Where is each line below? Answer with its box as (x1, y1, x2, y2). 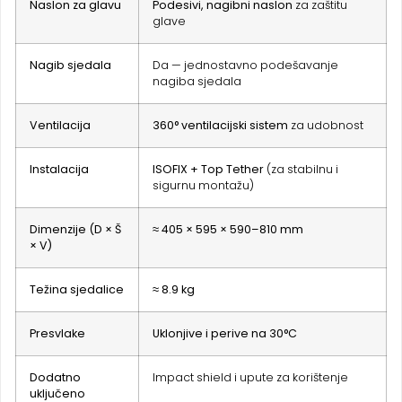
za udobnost (288, 118, 363, 134)
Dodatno (30, 370, 81, 386)
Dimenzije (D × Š (30, 222, 121, 238)
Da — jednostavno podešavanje (153, 57, 338, 74)
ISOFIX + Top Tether (153, 162, 264, 178)
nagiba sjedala (153, 74, 241, 90)
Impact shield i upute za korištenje (153, 370, 348, 386)
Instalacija (30, 162, 89, 178)
